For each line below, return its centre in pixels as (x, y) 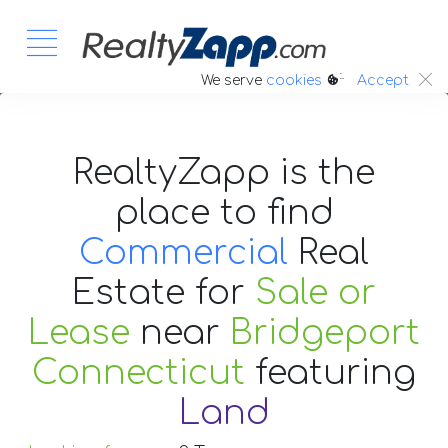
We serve (233, 80)
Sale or (315, 292)
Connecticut (138, 372)
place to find (224, 212)
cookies (294, 80)
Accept (383, 81)
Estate (133, 292)
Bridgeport (325, 332)
